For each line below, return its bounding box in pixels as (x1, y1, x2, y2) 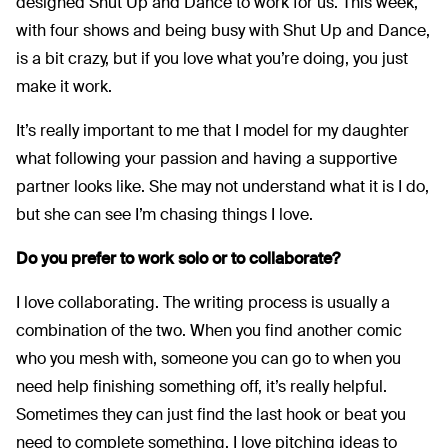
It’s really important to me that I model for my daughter (16, 119, 409, 141)
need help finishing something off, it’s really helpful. (16, 375, 387, 397)
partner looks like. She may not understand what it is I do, (16, 175, 429, 197)
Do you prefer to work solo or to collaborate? (16, 247, 340, 269)
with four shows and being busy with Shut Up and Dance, (16, 19, 430, 41)
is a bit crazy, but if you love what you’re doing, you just (16, 47, 408, 69)
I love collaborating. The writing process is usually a (16, 291, 390, 313)
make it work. (16, 75, 112, 97)
